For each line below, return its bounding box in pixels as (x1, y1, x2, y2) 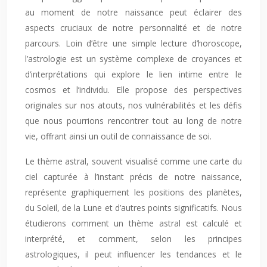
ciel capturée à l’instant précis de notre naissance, (25, 171, 242, 182)
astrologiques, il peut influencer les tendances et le (25, 249, 242, 260)
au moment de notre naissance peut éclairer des (25, 7, 242, 18)
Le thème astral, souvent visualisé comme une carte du (25, 156, 242, 167)
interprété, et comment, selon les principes (25, 233, 242, 244)
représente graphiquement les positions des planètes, (25, 187, 242, 198)
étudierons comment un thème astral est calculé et (25, 218, 242, 229)
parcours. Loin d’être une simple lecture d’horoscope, (25, 38, 242, 49)
